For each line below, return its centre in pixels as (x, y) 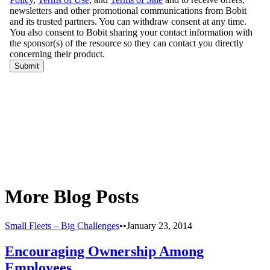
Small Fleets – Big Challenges (62, 226)
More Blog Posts (72, 196)
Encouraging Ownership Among (104, 252)
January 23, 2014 (159, 226)
